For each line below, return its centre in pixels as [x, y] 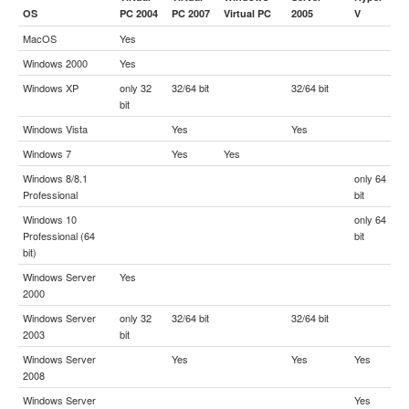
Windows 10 [50, 219]
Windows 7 [47, 153]
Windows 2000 [55, 63]
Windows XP [51, 87]
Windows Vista [55, 128]
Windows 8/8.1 [55, 178]
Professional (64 [59, 235]
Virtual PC [247, 13]
